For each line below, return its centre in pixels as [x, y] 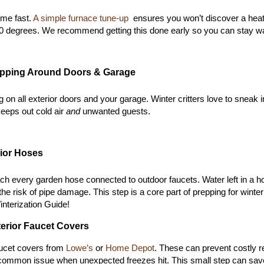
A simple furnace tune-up [81, 18]
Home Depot [130, 248]
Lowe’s [80, 248]
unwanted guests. [115, 111]
